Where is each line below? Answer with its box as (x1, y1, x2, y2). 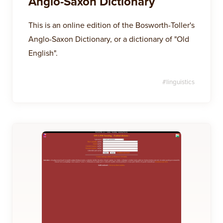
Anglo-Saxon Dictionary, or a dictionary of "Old (28, 33, 189, 44)
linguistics (166, 77, 195, 86)
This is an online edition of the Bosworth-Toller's (28, 19, 195, 30)
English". (28, 47, 58, 58)
